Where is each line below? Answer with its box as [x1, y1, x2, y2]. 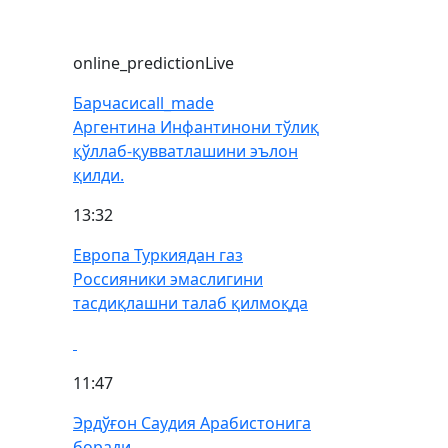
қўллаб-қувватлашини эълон [73, 140, 298, 162]
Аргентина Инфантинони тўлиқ [73, 116, 319, 138]
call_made [139, 92, 214, 114]
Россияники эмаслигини [73, 268, 263, 290]
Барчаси [73, 92, 139, 114]
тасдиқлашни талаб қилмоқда [73, 292, 308, 314]
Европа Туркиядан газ [73, 244, 243, 266]
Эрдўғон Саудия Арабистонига [73, 412, 311, 434]
